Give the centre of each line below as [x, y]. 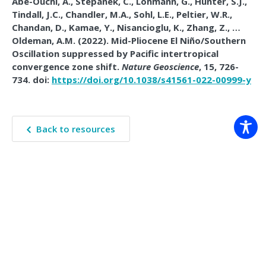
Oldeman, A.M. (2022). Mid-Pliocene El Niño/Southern [129, 41]
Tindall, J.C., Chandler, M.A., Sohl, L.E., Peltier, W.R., [122, 15]
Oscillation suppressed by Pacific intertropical [115, 54]
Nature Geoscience [160, 67]
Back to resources [76, 129]
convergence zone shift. [67, 67]
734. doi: [32, 80]
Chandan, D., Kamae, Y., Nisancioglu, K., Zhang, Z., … [126, 28]
